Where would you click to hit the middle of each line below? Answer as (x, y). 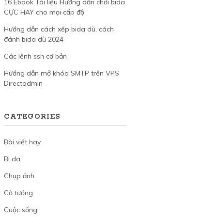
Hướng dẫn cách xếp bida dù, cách (59, 29)
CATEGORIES (32, 116)
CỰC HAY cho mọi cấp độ (44, 12)
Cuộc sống (20, 209)
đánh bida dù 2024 (33, 39)
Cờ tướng (18, 193)
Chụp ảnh (19, 176)
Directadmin (23, 84)
